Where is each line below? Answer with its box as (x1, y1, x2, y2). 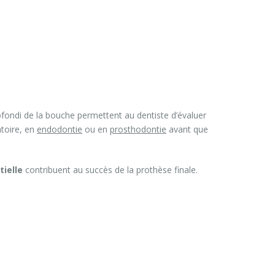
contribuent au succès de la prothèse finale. (23, 163, 198, 176)
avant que (166, 123, 208, 136)
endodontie (37, 123, 82, 136)
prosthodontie (110, 123, 166, 136)
